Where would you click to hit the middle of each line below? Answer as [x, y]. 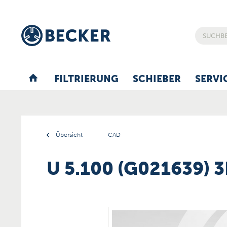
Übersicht [69, 135]
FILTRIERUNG [86, 79]
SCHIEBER [157, 79]
